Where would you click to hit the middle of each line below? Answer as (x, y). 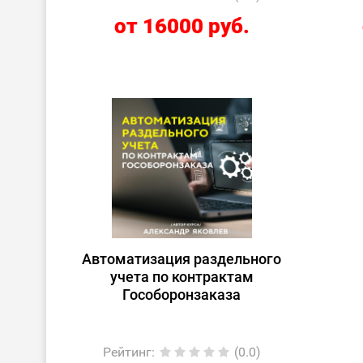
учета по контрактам (181, 277)
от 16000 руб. (181, 26)
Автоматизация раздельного (182, 259)
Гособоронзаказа (182, 295)
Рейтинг (127, 352)
